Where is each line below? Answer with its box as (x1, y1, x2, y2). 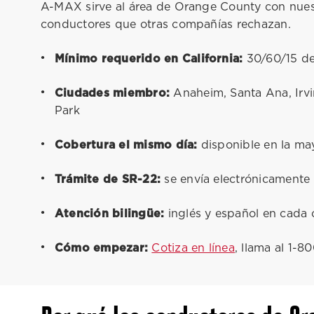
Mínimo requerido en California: (55, 53, 243, 64)
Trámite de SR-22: (55, 174, 161, 185)
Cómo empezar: (55, 243, 149, 254)
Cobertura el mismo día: (55, 139, 198, 151)
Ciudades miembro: (55, 88, 170, 99)
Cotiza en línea (151, 243, 235, 254)
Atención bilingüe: (55, 208, 165, 219)
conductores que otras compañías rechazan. (41, 19, 291, 30)
